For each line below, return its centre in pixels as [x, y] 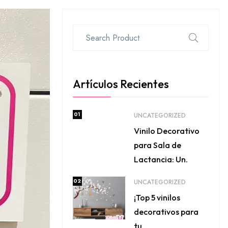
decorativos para [166, 212]
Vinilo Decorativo [166, 131]
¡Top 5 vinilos [157, 197]
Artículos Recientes [121, 84]
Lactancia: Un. [161, 159]
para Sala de [157, 145]
